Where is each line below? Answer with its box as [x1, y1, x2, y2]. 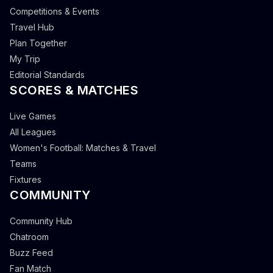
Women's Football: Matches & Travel [10, 143, 156, 154]
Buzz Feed [10, 247, 53, 258]
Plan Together [10, 38, 67, 49]
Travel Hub [10, 22, 54, 33]
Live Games [10, 111, 56, 122]
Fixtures [10, 174, 41, 185]
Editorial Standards [10, 69, 85, 80]
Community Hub [10, 216, 73, 227]
